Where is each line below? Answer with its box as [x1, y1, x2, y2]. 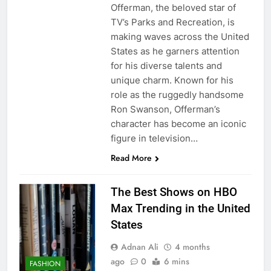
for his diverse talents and [110, 59, 222, 71]
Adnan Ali [120, 240, 158, 253]
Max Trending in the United [110, 201, 250, 215]
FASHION [30, 258, 60, 270]
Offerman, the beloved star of [110, 1, 236, 13]
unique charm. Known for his [110, 74, 233, 86]
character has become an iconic [110, 117, 246, 129]
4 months [174, 240, 210, 253]
